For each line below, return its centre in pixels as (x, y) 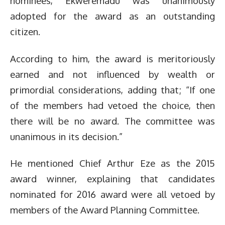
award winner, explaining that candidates (113, 179)
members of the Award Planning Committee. (105, 210)
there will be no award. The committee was (113, 121)
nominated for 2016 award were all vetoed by (113, 194)
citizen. (26, 31)
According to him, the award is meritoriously (113, 58)
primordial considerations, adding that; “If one (113, 89)
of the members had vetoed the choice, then (113, 105)
